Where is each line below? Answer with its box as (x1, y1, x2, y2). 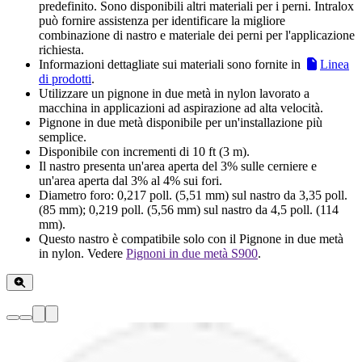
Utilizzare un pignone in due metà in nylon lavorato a (39, 86, 309, 101)
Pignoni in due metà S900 (126, 246, 258, 261)
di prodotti (39, 72, 91, 86)
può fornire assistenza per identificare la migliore (39, 14, 285, 28)
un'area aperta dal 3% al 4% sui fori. (39, 174, 222, 188)
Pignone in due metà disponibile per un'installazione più (39, 116, 322, 130)
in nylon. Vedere (39, 246, 126, 261)
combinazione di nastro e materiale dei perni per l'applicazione (39, 28, 355, 43)
